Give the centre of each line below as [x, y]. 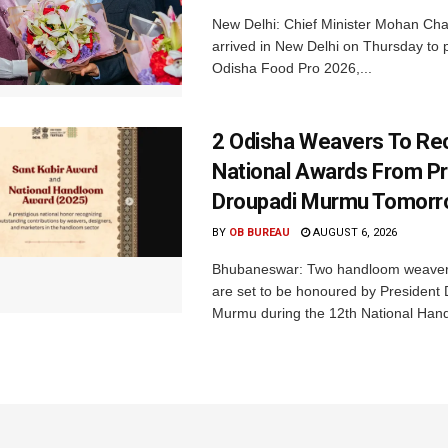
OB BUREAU [259, 233]
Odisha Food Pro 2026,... [292, 67]
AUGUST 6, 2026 [353, 233]
